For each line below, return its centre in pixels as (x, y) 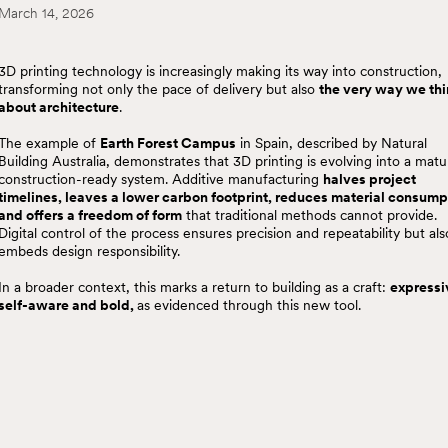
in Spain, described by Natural (331, 142)
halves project (369, 178)
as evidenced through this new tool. (249, 304)
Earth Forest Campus (168, 142)
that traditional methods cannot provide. (309, 214)
